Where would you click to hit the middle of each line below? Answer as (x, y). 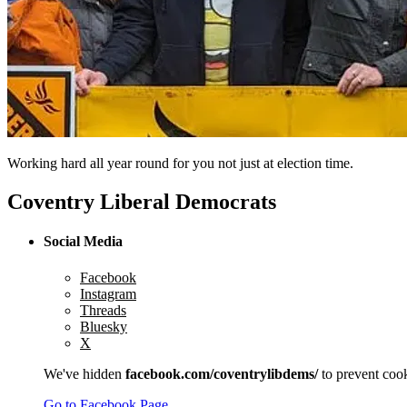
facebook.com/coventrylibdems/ (222, 373)
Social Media (83, 242)
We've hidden (84, 373)
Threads (103, 310)
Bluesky (104, 326)
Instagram (108, 293)
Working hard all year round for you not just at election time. (180, 164)
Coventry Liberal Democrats (142, 202)
